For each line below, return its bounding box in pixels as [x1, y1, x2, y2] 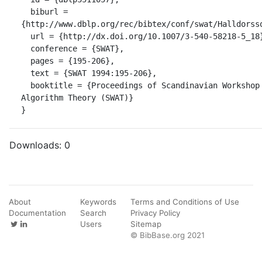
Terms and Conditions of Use [130, 196, 239, 206]
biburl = [21, 6, 30, 16]
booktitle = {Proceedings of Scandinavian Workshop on [21, 80, 30, 90]
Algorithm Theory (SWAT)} [21, 92, 133, 102]
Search [80, 208, 106, 218]
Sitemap [130, 219, 161, 229]
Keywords [80, 196, 116, 206]
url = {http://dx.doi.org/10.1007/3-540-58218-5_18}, [21, 31, 30, 41]
